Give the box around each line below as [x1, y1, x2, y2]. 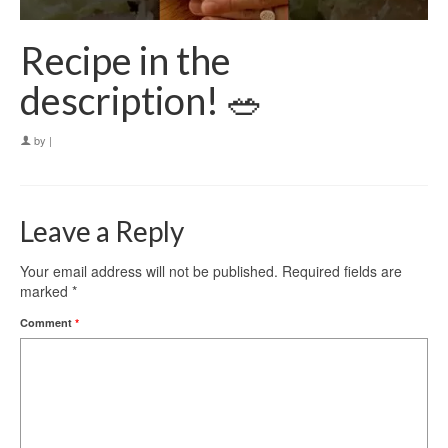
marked [20, 281, 72, 302]
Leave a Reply [20, 214, 184, 249]
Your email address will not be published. [20, 261, 278, 282]
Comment [20, 315, 75, 331]
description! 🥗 [20, 77, 264, 124]
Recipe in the [20, 37, 231, 84]
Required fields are [282, 261, 402, 282]
